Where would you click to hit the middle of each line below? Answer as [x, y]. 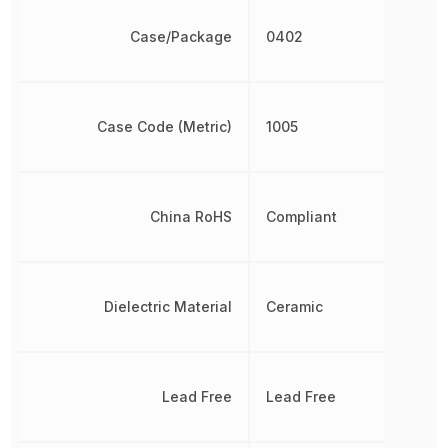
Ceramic [295, 307]
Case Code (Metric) [165, 127]
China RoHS [191, 217]
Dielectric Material [168, 307]
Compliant [302, 217]
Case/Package [181, 37]
